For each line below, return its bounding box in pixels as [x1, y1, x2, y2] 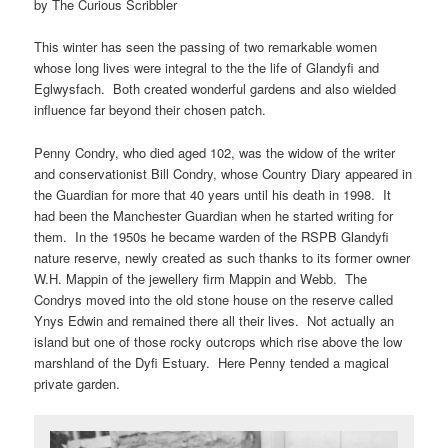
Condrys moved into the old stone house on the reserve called [34, 289, 394, 309]
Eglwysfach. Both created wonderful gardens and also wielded [34, 79, 397, 99]
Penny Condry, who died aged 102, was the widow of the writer [34, 142, 396, 162]
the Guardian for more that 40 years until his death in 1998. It [34, 184, 392, 204]
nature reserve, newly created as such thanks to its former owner [34, 247, 411, 267]
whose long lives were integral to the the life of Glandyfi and [34, 58, 380, 78]
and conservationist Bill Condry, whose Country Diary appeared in [34, 163, 413, 183]
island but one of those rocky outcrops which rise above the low [34, 331, 403, 351]
